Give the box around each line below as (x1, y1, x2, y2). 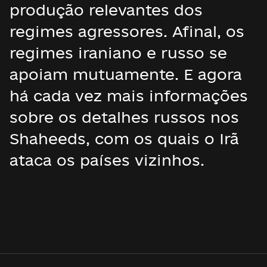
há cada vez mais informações (10, 87, 248, 104)
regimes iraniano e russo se (10, 44, 227, 61)
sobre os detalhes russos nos (10, 108, 239, 126)
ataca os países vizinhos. (10, 151, 204, 169)
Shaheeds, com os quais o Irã (10, 130, 239, 147)
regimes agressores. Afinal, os (10, 23, 244, 40)
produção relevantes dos (10, 1, 203, 18)
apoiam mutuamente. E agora (10, 66, 242, 83)
